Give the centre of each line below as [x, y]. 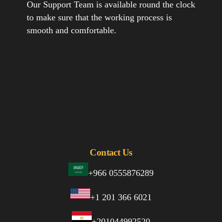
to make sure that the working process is [99, 17]
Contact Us [111, 152]
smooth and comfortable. [71, 30]
